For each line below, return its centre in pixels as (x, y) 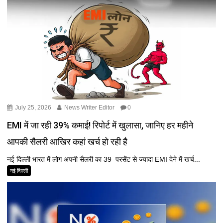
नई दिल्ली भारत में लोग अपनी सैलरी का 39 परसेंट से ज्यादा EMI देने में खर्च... (104, 159)
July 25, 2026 (33, 107)
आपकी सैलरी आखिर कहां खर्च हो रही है (67, 141)
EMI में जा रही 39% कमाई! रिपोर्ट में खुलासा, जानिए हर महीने (100, 125)
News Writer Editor (89, 107)
